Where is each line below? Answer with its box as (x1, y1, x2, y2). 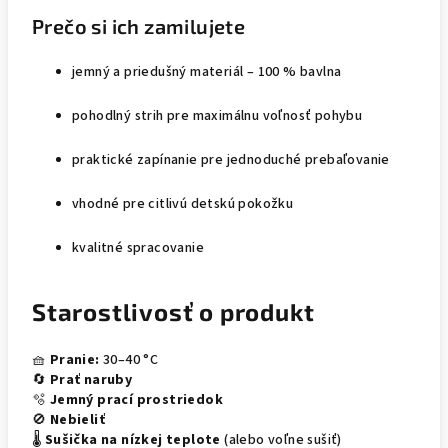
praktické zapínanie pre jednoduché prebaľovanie (72, 149, 390, 170)
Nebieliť (49, 409, 106, 430)
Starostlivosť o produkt (32, 296, 315, 326)
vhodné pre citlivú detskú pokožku (72, 193, 294, 214)
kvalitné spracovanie (72, 237, 204, 258)
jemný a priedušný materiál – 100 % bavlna (72, 61, 342, 82)
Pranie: (49, 349, 100, 370)
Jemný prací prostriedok (49, 389, 224, 410)
